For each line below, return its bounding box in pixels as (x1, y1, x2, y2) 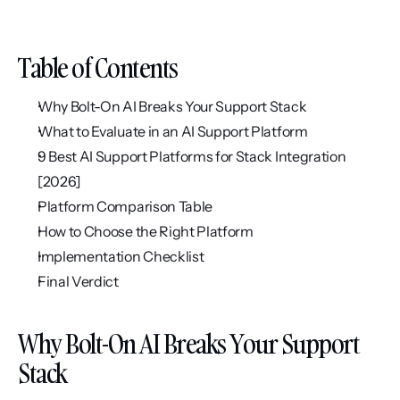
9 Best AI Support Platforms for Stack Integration (37, 147, 346, 165)
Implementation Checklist (37, 247, 204, 265)
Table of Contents (18, 51, 178, 86)
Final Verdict (37, 272, 119, 290)
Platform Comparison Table (37, 197, 212, 215)
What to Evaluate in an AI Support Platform (37, 122, 308, 140)
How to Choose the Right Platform (37, 222, 254, 240)
